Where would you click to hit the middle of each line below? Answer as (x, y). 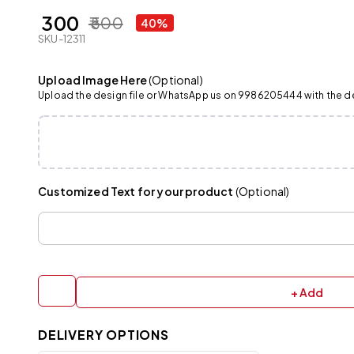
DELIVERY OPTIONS (104, 335)
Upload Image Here (92, 80)
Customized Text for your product (136, 191)
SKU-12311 (62, 39)
